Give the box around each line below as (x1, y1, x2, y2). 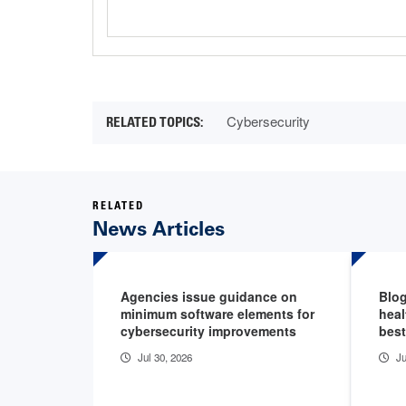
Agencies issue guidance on (121, 286, 297, 305)
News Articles (92, 216, 225, 241)
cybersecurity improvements (121, 321, 296, 340)
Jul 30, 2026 (138, 349, 192, 364)
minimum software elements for (121, 304, 314, 323)
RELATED (92, 200, 144, 212)
